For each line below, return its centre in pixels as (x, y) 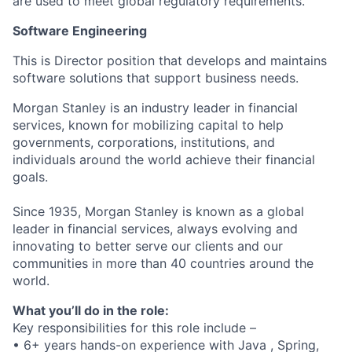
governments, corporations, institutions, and (144, 142)
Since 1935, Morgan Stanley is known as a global (158, 211)
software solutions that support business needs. (156, 78)
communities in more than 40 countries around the (163, 263)
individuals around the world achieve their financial (164, 159)
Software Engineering (80, 31)
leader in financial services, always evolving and (155, 229)
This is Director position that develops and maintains (170, 60)
